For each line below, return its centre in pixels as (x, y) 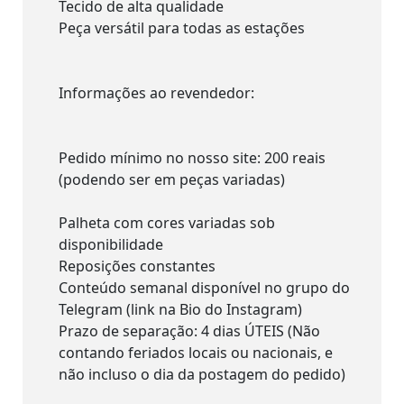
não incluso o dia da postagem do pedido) (202, 374)
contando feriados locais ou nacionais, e (196, 352)
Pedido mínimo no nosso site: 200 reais (192, 157)
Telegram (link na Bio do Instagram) (180, 309)
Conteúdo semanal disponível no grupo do (204, 287)
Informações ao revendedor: (156, 92)
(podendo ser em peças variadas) (172, 179)
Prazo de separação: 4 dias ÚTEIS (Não (189, 331)
